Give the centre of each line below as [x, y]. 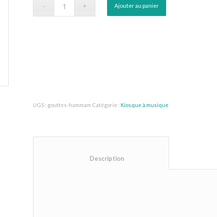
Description [142, 158]
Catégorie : [107, 105]
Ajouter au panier [137, 5]
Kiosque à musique [145, 105]
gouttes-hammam [70, 105]
